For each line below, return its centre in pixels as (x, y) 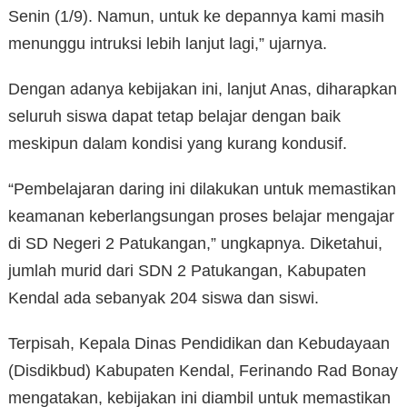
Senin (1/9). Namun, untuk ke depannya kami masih (196, 17)
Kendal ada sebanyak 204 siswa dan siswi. (164, 298)
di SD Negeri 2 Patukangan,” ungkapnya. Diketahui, (195, 244)
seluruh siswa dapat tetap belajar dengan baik (174, 117)
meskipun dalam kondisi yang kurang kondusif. (178, 144)
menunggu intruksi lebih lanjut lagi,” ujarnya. (168, 44)
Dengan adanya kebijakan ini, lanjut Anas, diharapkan (203, 89)
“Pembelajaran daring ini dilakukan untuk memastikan (202, 189)
